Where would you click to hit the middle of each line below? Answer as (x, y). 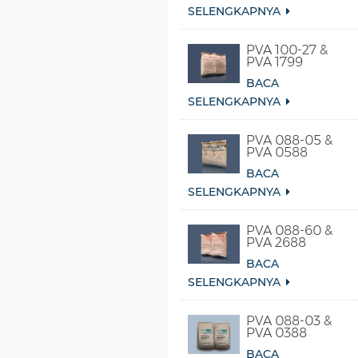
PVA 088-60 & (289, 231)
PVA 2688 (276, 243)
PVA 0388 (276, 333)
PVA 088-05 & (289, 141)
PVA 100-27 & (286, 50)
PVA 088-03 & (288, 321)
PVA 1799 (274, 62)
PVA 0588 (276, 153)
